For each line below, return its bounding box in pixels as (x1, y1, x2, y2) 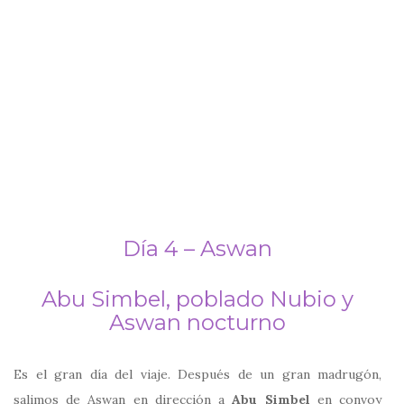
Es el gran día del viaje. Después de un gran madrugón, (14, 365, 381, 382)
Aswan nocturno (109, 308, 286, 335)
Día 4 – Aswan (123, 234, 272, 262)
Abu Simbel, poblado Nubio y (41, 285, 353, 312)
